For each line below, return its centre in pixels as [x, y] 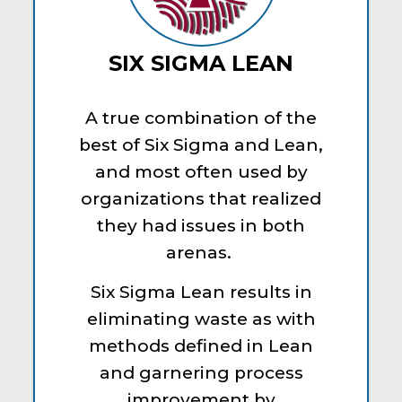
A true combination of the [201, 118]
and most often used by [201, 171]
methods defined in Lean [201, 346]
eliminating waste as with [201, 319]
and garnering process [201, 373]
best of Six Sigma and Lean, [201, 144]
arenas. [201, 252]
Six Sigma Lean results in [201, 293]
